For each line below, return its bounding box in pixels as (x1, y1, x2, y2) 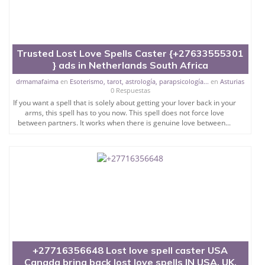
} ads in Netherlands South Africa (52, 59, 208, 71)
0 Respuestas (110, 85, 150, 95)
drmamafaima (16, 76, 59, 86)
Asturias (220, 76, 245, 86)
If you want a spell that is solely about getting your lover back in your (12, 97, 236, 108)
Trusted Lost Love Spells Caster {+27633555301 (17, 47, 244, 59)
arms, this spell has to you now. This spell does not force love (24, 107, 224, 118)
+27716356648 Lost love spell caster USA (33, 244, 228, 256)
